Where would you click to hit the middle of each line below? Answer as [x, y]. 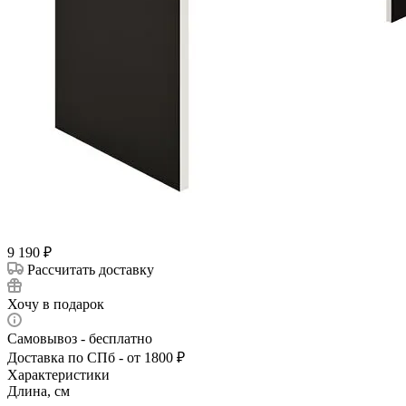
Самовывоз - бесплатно [80, 338]
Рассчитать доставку [91, 269]
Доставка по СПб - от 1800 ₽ [96, 357]
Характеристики [58, 374]
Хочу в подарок [56, 304]
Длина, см [39, 391]
